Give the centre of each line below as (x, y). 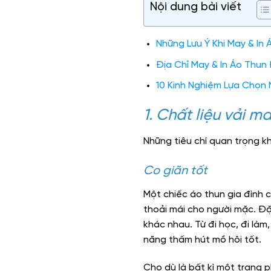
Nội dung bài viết (196, 8)
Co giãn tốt (175, 171)
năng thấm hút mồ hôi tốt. (202, 240)
